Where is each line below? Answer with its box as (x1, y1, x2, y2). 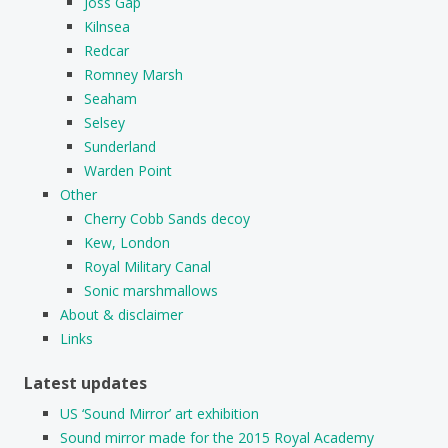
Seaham (84, 88, 137, 108)
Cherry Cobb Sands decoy (84, 208, 250, 228)
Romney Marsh (84, 64, 183, 84)
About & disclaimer (60, 304, 183, 324)
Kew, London (84, 232, 170, 252)
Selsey (84, 112, 125, 132)
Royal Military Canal (84, 256, 211, 276)
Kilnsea (84, 16, 130, 36)
